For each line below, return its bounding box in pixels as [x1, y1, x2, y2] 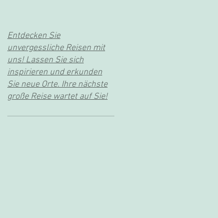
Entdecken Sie [7, 30, 60, 41]
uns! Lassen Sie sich [7, 54, 84, 65]
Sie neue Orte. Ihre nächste [7, 79, 108, 90]
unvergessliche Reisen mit [7, 42, 105, 53]
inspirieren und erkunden [7, 67, 102, 77]
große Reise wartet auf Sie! [7, 91, 108, 102]
